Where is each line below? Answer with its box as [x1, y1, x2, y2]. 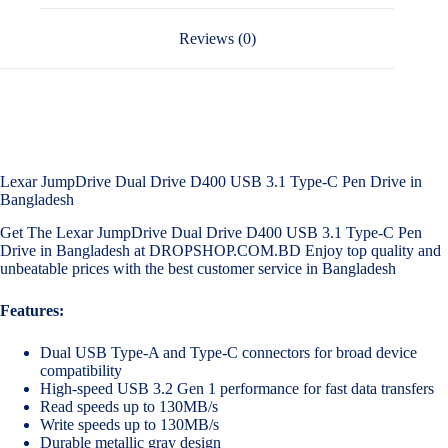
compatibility [40, 362, 122, 380]
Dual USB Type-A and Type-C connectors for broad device [40, 344, 417, 362]
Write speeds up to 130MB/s [40, 416, 219, 434]
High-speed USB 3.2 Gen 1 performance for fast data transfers [40, 380, 434, 398]
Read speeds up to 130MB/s [40, 398, 218, 416]
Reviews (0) [178, 29, 256, 47]
